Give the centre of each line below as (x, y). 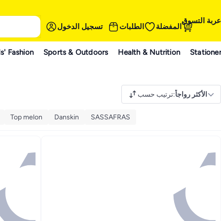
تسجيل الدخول (80, 26)
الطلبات (132, 26)
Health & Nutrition (149, 52)
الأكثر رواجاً (191, 94)
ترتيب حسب (155, 94)
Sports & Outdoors (76, 52)
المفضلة (169, 26)
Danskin (67, 117)
